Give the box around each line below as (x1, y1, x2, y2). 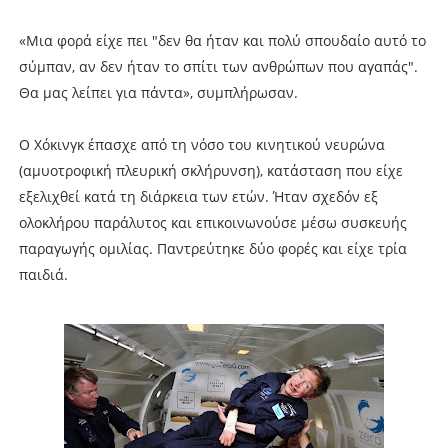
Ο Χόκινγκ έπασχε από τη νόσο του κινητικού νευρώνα (18, 134, 385, 154)
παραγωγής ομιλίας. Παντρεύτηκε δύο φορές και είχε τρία (18, 238, 407, 258)
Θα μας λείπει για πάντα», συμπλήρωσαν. (18, 82, 298, 102)
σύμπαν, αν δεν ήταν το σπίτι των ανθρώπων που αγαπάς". (18, 56, 418, 76)
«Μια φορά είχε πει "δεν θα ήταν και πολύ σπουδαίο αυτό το (18, 30, 426, 50)
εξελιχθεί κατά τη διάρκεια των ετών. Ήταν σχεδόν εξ (18, 186, 378, 206)
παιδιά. (18, 264, 68, 284)
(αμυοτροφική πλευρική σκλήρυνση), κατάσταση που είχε (18, 160, 403, 180)
